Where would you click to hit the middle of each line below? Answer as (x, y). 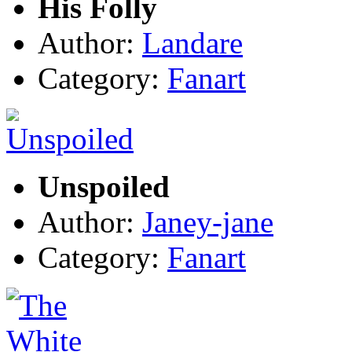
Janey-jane (208, 222)
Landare (192, 42)
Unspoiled (104, 186)
